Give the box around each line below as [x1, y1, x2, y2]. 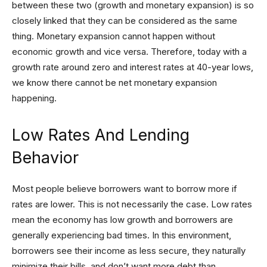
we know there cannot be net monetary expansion [12, 77, 217, 88]
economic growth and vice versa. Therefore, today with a [12, 46, 247, 57]
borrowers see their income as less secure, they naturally [12, 245, 246, 256]
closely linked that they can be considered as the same [12, 15, 237, 26]
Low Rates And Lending [12, 125, 190, 145]
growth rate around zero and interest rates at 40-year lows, [12, 61, 253, 73]
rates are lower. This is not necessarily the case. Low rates [12, 198, 252, 210]
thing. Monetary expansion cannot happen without [12, 30, 215, 42]
